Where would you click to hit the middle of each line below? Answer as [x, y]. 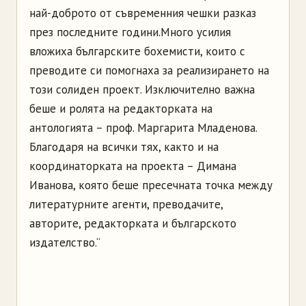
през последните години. [95, 32]
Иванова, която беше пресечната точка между [151, 185]
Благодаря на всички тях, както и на [124, 147]
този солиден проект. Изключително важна [142, 89]
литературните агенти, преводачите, [126, 204]
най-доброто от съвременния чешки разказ [143, 13]
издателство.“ [65, 242]
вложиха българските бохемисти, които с [137, 51]
